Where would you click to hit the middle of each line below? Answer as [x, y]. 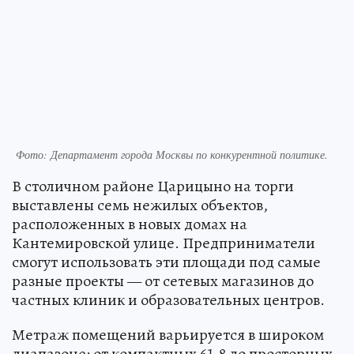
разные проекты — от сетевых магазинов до [163, 281]
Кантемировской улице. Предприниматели [164, 243]
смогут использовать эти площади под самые [166, 262]
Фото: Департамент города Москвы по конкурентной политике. [172, 155]
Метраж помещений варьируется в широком [168, 335]
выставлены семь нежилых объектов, [140, 205]
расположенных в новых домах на [130, 224]
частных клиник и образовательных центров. [168, 300]
